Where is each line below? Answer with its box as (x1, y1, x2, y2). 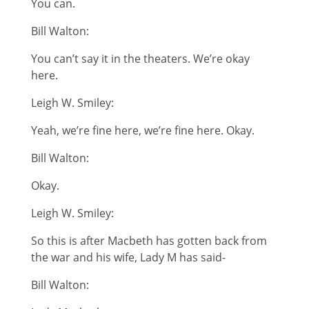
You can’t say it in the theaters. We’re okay (30, 50, 250, 66)
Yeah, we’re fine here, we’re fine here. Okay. (30, 122, 255, 138)
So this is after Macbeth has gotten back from (30, 232, 267, 248)
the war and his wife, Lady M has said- (30, 249, 226, 265)
